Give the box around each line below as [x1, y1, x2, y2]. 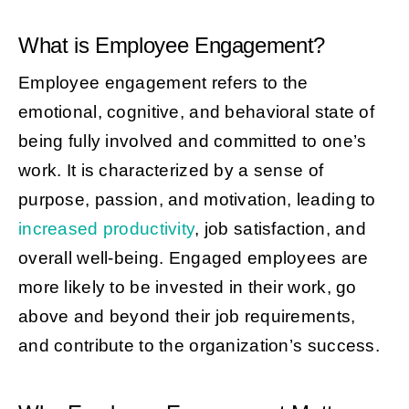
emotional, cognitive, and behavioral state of [17, 102, 374, 122]
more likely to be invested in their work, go [17, 278, 357, 298]
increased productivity [17, 219, 195, 239]
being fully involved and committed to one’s [17, 131, 367, 152]
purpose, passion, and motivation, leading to [17, 190, 376, 210]
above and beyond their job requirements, [17, 307, 356, 327]
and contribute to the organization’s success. [17, 336, 380, 356]
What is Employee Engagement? [17, 33, 325, 58]
